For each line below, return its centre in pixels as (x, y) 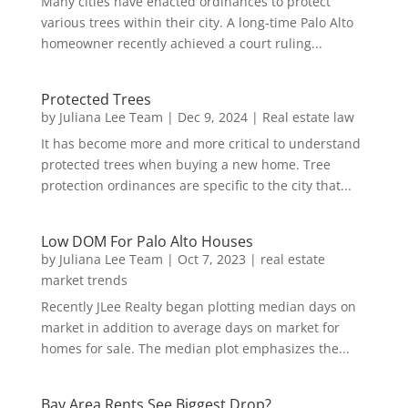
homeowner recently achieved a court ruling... (181, 44)
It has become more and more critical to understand (200, 144)
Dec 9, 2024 (212, 117)
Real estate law (308, 117)
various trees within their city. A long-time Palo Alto (197, 23)
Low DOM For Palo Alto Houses (147, 242)
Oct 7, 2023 (211, 260)
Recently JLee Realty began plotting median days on (198, 307)
